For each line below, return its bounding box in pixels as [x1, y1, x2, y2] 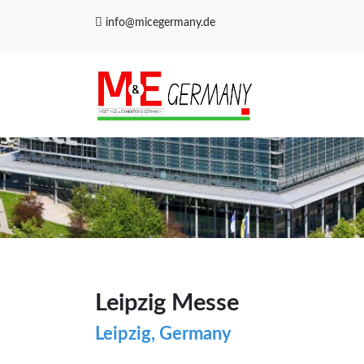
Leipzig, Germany [95, 326, 232, 344]
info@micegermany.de [102, 16, 215, 28]
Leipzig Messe [95, 292, 239, 316]
